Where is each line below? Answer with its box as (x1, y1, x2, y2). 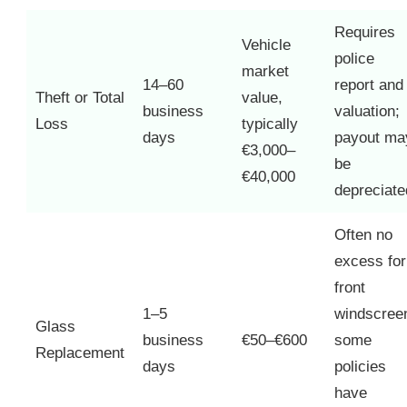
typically (242, 114, 298, 133)
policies (334, 357, 386, 375)
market (242, 62, 289, 80)
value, (242, 88, 283, 106)
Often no (334, 225, 392, 243)
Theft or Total (35, 88, 124, 106)
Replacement (35, 343, 124, 362)
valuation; (334, 102, 400, 120)
